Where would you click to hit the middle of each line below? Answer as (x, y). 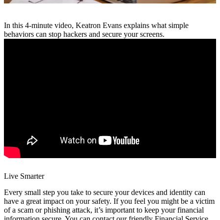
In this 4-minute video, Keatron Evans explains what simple (96, 25)
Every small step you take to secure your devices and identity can (105, 192)
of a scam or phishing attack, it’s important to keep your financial (104, 210)
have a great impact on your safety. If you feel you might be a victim (109, 201)
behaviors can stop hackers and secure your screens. (84, 34)
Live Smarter (24, 176)
